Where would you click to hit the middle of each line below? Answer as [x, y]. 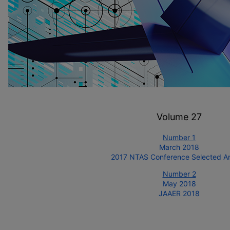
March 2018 [179, 147]
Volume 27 [179, 117]
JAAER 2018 [179, 193]
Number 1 [179, 137]
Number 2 [179, 174]
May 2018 [179, 184]
